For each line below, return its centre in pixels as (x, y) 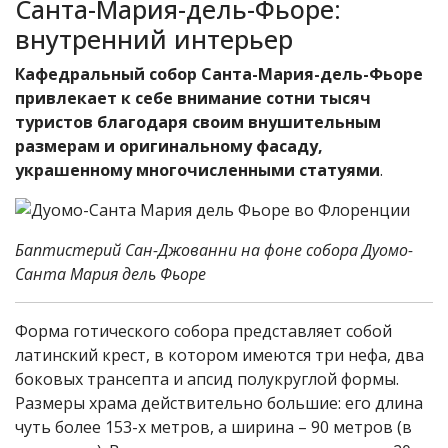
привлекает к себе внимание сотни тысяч (193, 98)
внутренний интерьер (154, 39)
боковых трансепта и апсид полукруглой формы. (207, 379)
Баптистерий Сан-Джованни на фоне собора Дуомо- (214, 250)
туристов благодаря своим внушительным (198, 122)
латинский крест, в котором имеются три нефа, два (219, 355)
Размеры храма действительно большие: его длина (219, 403)
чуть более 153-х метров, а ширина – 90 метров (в (213, 427)
